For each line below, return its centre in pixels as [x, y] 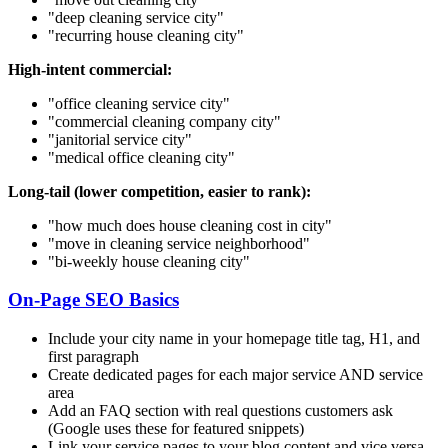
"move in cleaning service [131, 243]
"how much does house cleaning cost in [175, 225]
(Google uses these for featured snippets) [176, 429]
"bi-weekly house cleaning [134, 261]
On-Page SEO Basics [93, 300]
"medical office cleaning [126, 157]
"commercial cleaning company [149, 121]
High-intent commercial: [90, 69]
